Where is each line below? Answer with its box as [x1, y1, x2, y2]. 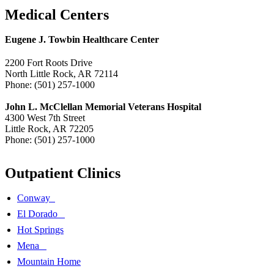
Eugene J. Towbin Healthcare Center [5, 34, 159, 45]
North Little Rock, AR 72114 [5, 68, 118, 80]
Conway [17, 193, 55, 204]
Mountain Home [17, 256, 81, 267]
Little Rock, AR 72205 [5, 124, 94, 135]
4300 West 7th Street [5, 113, 85, 124]
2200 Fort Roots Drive [5, 57, 92, 68]
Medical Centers [5, 7, 109, 23]
